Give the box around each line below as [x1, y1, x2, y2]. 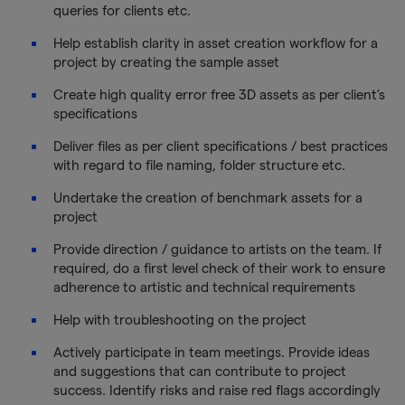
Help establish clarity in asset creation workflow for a [52, 35, 378, 51]
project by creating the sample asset [52, 54, 287, 70]
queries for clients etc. [52, 3, 194, 18]
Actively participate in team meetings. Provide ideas [52, 344, 370, 360]
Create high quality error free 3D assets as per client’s [52, 87, 385, 102]
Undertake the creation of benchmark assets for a [52, 190, 363, 205]
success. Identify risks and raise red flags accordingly [52, 382, 384, 398]
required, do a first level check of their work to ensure [52, 260, 385, 276]
